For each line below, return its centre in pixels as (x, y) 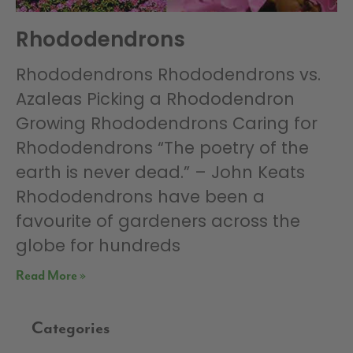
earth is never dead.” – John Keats (160, 173)
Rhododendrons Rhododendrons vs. (168, 75)
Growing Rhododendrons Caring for (167, 124)
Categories (71, 329)
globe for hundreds (98, 246)
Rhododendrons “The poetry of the (162, 148)
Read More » (51, 277)
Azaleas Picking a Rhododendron (155, 99)
